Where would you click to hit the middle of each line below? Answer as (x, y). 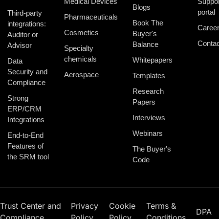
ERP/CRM (24, 109)
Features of (25, 146)
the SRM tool (28, 157)
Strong (18, 98)
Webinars (148, 133)
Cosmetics (81, 33)
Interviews (149, 118)
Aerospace (81, 75)
